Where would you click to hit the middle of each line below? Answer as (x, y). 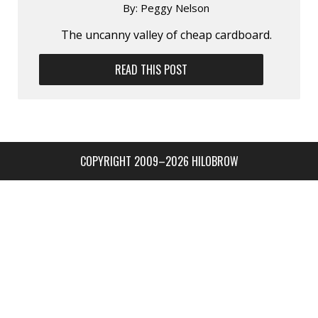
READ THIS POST (152, 69)
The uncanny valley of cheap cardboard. (166, 34)
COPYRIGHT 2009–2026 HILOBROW (159, 161)
